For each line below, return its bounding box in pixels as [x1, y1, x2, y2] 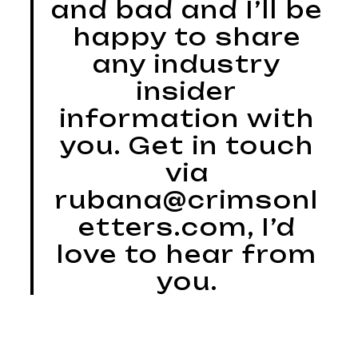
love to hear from [57, 239, 318, 268]
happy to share [73, 22, 301, 51]
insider [137, 76, 238, 105]
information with [59, 103, 315, 133]
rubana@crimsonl [55, 185, 320, 214]
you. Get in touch [60, 130, 315, 160]
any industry [93, 49, 282, 78]
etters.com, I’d [78, 212, 296, 241]
